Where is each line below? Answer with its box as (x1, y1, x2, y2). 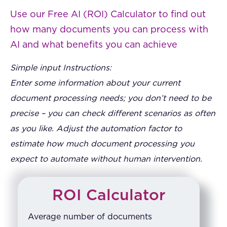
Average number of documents (28, 213, 152, 221)
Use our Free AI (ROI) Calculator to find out (10, 10, 206, 20)
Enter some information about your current (10, 79, 180, 88)
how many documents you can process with (10, 25, 208, 35)
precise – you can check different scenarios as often (10, 109, 215, 118)
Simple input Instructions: (10, 64, 111, 72)
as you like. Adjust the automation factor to (10, 125, 182, 133)
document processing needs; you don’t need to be (10, 94, 211, 103)
